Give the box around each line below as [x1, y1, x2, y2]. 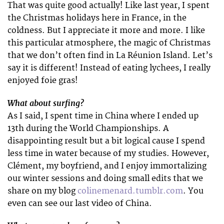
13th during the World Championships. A [7, 123, 169, 133]
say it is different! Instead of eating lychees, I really [7, 63, 210, 73]
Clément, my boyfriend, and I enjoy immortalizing [7, 160, 206, 171]
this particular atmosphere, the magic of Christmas [7, 38, 210, 48]
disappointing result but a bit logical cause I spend [7, 135, 205, 146]
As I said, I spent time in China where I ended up [7, 110, 198, 121]
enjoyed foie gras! [7, 75, 78, 86]
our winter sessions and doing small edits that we [7, 173, 203, 183]
